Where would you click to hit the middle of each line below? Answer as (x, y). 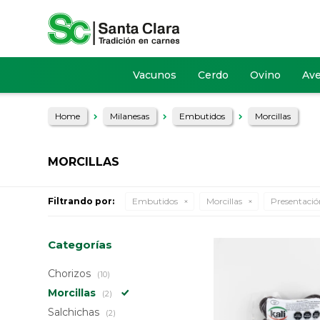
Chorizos (71, 274)
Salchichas (75, 312)
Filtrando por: (81, 201)
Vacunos (154, 75)
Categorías (80, 245)
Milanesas (130, 116)
